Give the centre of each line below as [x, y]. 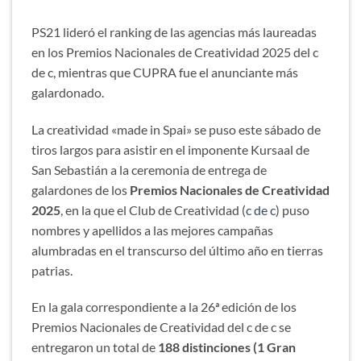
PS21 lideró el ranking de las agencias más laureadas [174, 31]
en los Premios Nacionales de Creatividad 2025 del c [175, 52]
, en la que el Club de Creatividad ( [153, 210]
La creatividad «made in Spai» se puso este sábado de [176, 129]
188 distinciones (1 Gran [227, 347]
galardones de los [81, 189]
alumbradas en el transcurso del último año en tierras [177, 250]
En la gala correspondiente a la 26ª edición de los [164, 307]
